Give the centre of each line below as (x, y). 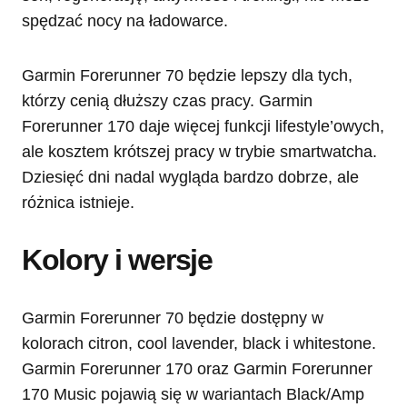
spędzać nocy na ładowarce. (125, 20)
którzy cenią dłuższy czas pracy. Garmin (167, 100)
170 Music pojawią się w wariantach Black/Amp (193, 394)
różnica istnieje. (78, 202)
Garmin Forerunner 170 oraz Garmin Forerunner (197, 368)
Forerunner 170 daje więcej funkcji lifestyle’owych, (203, 126)
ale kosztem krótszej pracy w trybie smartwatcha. (199, 151)
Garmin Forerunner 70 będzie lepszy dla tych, (187, 75)
